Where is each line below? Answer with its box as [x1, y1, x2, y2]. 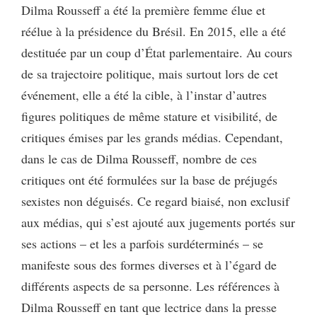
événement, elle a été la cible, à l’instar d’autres [21, 86, 267, 103]
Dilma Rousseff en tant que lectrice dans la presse [21, 298, 277, 316]
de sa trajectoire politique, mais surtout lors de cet [21, 64, 278, 82]
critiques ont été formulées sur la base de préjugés [21, 171, 277, 188]
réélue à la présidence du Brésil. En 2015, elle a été [21, 22, 286, 40]
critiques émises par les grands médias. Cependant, [21, 128, 283, 146]
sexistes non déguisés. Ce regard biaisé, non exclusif [21, 192, 289, 209]
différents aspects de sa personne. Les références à [21, 277, 279, 294]
